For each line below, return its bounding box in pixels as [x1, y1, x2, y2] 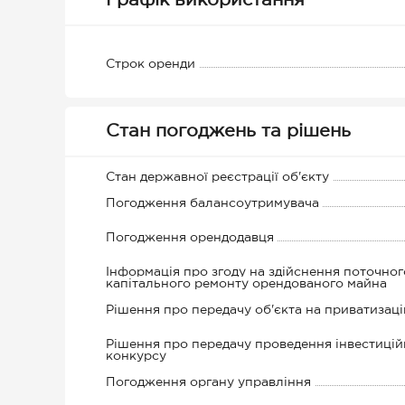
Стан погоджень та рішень [106, 123, 351, 139]
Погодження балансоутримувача [106, 198, 319, 209]
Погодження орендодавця [106, 232, 274, 243]
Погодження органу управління [106, 377, 311, 388]
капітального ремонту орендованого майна [106, 278, 387, 289]
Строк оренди [106, 59, 195, 70]
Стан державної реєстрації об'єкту [106, 172, 329, 183]
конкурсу [106, 351, 166, 362]
